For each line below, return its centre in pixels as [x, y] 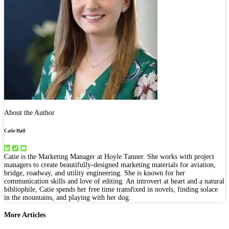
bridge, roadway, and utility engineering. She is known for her [95, 173]
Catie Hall [15, 131]
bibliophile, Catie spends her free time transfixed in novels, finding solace [111, 189]
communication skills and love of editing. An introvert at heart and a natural [114, 181]
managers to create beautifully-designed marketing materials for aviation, [110, 165]
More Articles [25, 215]
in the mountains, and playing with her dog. [67, 197]
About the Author [29, 113]
